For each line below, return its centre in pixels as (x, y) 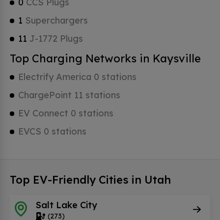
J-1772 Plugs (55, 39)
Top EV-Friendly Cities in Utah (90, 180)
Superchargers (55, 20)
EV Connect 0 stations (66, 113)
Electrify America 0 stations (77, 77)
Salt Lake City (67, 205)
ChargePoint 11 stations (69, 95)
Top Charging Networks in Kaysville (105, 58)
